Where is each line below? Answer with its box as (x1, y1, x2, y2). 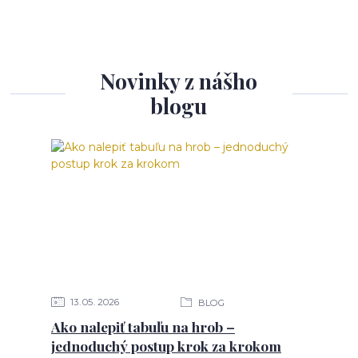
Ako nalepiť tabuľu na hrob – (50, 317, 235, 336)
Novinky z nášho (100, 67, 258, 96)
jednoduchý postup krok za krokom (50, 336, 281, 356)
